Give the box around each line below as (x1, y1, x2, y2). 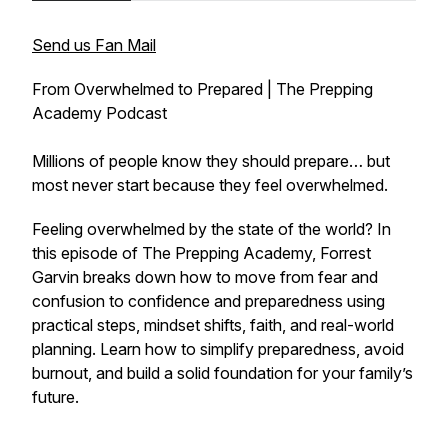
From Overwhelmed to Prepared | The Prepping (32, 79, 373, 99)
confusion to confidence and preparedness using (32, 291, 385, 311)
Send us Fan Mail (32, 35, 156, 55)
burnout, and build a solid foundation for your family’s (32, 363, 413, 383)
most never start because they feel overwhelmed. (32, 175, 388, 195)
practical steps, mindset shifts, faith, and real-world (32, 315, 394, 335)
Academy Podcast (32, 103, 167, 123)
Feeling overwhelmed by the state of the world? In (32, 219, 391, 239)
